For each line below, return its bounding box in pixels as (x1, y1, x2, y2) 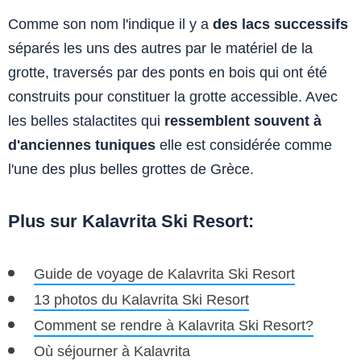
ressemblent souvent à (164, 113, 322, 130)
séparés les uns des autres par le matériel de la (8, 40, 313, 57)
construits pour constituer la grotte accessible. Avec (8, 89, 338, 106)
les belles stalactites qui (8, 113, 164, 130)
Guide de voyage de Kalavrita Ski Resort (34, 266, 295, 283)
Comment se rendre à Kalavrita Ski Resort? (34, 317, 313, 334)
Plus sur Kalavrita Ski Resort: (8, 211, 254, 232)
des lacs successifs (213, 16, 348, 33)
